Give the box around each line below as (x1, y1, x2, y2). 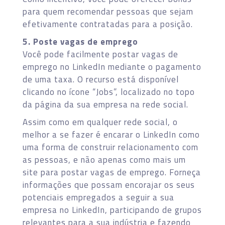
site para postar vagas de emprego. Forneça (23, 165, 201, 179)
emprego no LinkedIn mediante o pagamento (23, 60, 201, 73)
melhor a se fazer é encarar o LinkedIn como (23, 128, 200, 141)
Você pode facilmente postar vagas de (23, 47, 178, 61)
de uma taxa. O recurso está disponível (23, 72, 179, 86)
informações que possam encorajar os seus (23, 178, 195, 191)
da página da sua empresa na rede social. (23, 97, 188, 111)
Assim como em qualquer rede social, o (23, 115, 178, 129)
